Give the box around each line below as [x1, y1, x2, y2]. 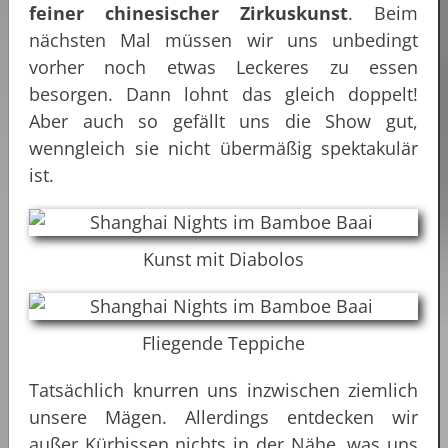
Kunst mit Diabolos [143, 247, 304, 272]
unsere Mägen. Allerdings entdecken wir [29, 405, 418, 430]
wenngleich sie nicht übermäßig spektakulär [29, 136, 418, 161]
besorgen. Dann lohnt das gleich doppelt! [29, 82, 418, 107]
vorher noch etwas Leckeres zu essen [29, 55, 418, 80]
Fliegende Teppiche [142, 331, 305, 356]
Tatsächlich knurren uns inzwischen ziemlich [29, 378, 418, 403]
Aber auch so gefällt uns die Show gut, [29, 109, 418, 134]
